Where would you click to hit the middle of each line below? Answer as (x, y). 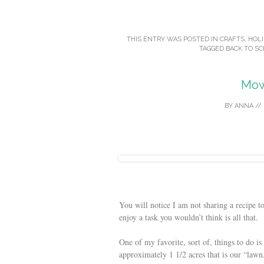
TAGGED (212, 48)
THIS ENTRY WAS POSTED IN (173, 39)
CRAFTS (232, 39)
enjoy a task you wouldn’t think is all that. (189, 217)
